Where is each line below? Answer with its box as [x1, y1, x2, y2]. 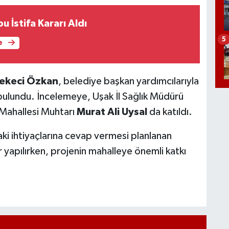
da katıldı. [147, 106, 192, 117]
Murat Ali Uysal [76, 106, 147, 117]
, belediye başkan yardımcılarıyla [58, 76, 199, 86]
